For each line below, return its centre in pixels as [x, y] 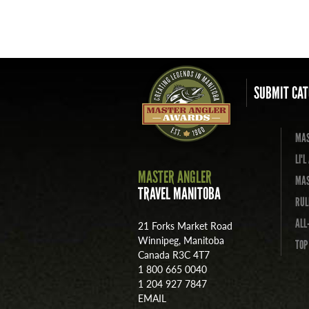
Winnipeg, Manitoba [181, 240]
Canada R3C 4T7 [174, 255]
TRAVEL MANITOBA [179, 194]
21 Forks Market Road [185, 226]
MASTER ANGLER [175, 177]
